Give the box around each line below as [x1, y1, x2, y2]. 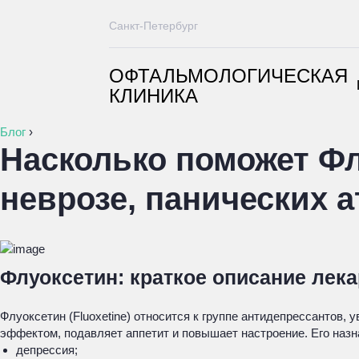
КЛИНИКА [109, 85, 198, 107]
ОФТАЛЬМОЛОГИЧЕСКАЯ [109, 65, 348, 87]
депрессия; [16, 343, 78, 357]
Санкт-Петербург [109, 19, 198, 32]
